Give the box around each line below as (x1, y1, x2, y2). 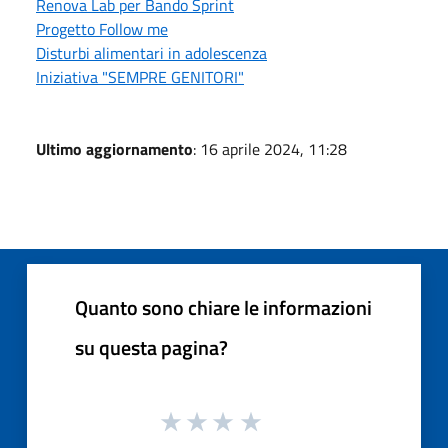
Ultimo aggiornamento (36, 136, 193, 161)
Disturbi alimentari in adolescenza (36, 40, 267, 65)
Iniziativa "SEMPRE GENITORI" (36, 64, 244, 89)
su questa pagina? (75, 331, 228, 363)
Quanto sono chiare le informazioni (75, 291, 372, 323)
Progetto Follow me (36, 16, 168, 41)
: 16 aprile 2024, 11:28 (193, 136, 347, 161)
